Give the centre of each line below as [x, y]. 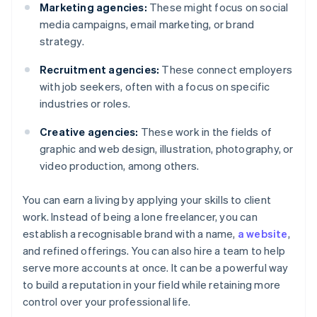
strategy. [62, 41]
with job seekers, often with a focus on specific [155, 87]
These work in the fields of [205, 132]
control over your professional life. [107, 302]
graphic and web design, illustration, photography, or [167, 149]
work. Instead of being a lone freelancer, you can [140, 217]
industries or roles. [85, 104]
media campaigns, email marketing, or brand [147, 24]
